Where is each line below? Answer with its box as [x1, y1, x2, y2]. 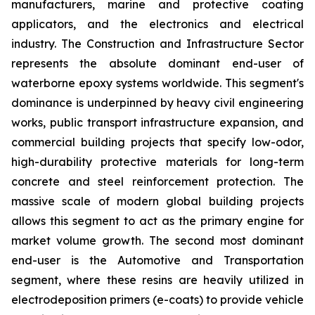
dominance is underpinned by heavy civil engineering [11, 96, 304, 110]
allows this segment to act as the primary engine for [11, 214, 304, 229]
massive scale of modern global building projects [11, 194, 304, 209]
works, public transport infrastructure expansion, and [11, 115, 304, 130]
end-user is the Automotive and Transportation [11, 253, 304, 268]
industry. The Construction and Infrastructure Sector [11, 37, 304, 51]
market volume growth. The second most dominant [11, 233, 304, 248]
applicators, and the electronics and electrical [11, 17, 304, 32]
